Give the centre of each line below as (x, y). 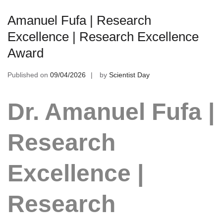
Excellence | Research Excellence (103, 36)
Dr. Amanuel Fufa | (111, 111)
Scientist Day (129, 75)
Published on (29, 75)
